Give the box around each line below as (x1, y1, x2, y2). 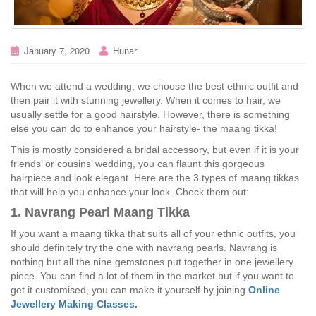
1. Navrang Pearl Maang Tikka (11, 205, 190, 220)
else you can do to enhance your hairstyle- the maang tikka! (11, 123, 277, 135)
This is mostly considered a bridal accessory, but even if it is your (11, 144, 299, 156)
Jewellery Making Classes (11, 298, 135, 310)
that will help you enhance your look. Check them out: (11, 186, 249, 198)
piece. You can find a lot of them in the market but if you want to (11, 270, 294, 282)
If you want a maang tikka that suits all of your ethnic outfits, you (11, 228, 296, 240)
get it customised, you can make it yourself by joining (11, 284, 248, 296)
